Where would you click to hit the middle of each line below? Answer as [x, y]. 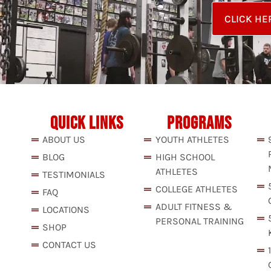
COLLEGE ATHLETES [196, 189]
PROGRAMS [200, 124]
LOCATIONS [66, 210]
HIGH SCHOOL [185, 157]
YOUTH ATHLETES [192, 140]
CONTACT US [69, 245]
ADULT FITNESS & [194, 207]
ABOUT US [64, 140]
